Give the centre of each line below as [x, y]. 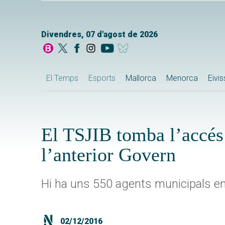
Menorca [182, 78]
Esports [102, 78]
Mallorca [141, 78]
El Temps [62, 78]
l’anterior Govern [108, 155]
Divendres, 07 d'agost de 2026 [99, 35]
